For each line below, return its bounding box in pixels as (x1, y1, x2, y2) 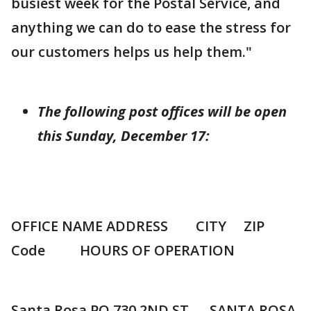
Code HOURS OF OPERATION (11, 241, 235, 260)
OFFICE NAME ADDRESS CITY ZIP (11, 217, 264, 236)
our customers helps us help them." (11, 42, 252, 62)
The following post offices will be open (37, 102, 287, 121)
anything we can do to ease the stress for (11, 18, 291, 37)
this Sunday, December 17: (37, 126, 230, 146)
